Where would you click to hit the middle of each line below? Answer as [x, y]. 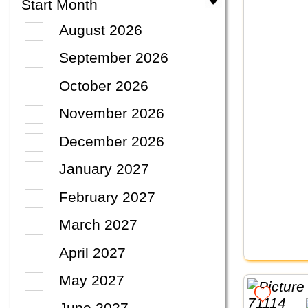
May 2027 [92, 280]
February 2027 [108, 197]
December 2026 [112, 141]
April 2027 [93, 252]
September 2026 [114, 58]
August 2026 [101, 30]
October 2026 [104, 85]
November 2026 [112, 113]
